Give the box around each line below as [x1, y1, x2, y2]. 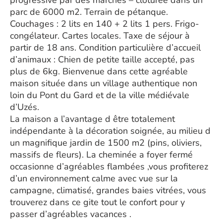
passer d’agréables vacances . [10, 208, 131, 220]
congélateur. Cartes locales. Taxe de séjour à [10, 30, 190, 42]
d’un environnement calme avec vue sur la [10, 172, 178, 184]
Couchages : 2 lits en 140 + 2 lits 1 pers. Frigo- [10, 18, 199, 30]
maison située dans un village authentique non [10, 77, 197, 89]
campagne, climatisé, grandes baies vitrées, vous [10, 184, 206, 196]
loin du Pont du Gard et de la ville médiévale [10, 89, 189, 101]
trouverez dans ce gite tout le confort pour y [10, 196, 185, 208]
